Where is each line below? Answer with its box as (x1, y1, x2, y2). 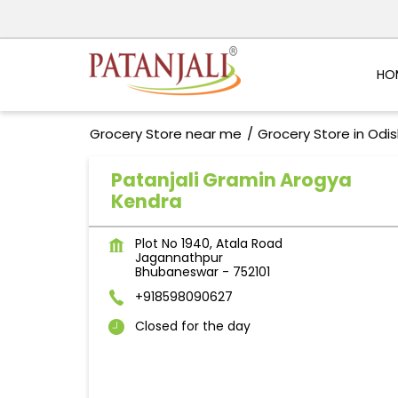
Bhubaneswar (134, 263, 219, 282)
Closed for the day (134, 317, 251, 336)
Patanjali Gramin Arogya (110, 167, 352, 194)
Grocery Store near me (89, 124, 242, 144)
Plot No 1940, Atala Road (134, 235, 283, 253)
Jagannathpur (134, 249, 223, 267)
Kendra (110, 188, 182, 215)
